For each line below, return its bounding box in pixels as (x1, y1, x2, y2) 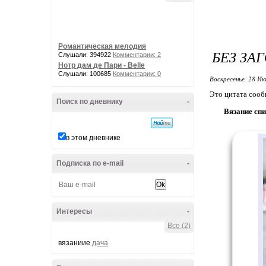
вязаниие (58, 239, 92, 247)
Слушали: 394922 (58, 51, 113, 58)
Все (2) (167, 221, 191, 230)
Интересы (56, 207, 92, 216)
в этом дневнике (66, 134, 121, 142)
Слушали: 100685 (58, 70, 113, 77)
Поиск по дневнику (56, 97, 123, 106)
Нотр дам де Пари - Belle (58, 61, 145, 69)
